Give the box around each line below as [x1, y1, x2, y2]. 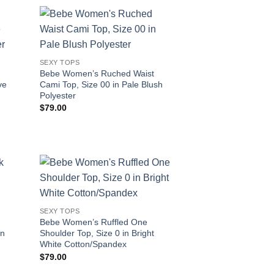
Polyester [39, 90, 76, 100]
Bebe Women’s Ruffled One [39, 217, 147, 228]
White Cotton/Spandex [39, 239, 127, 250]
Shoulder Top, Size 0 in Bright [39, 228, 154, 239]
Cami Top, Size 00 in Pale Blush [39, 79, 163, 89]
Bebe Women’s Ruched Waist [39, 68, 154, 78]
